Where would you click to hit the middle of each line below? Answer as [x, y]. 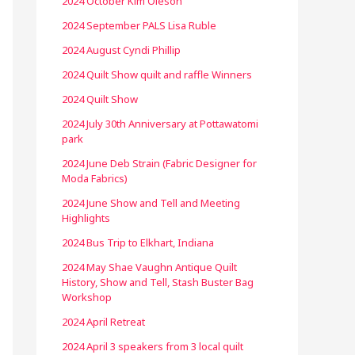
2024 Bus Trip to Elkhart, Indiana [138, 242]
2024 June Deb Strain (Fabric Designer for [159, 163]
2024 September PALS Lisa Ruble [139, 25]
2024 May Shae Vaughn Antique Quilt [149, 267]
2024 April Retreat [103, 322]
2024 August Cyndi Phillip [121, 50]
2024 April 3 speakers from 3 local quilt [153, 346]
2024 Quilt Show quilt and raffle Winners [157, 74]
